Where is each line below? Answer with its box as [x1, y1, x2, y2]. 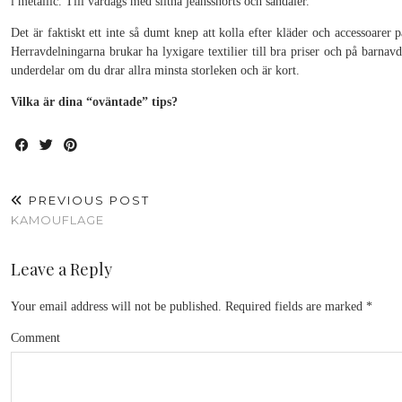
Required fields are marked [222, 300, 366, 313]
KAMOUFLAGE [11, 213, 104, 227]
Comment [11, 331, 60, 345]
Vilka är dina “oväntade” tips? [11, 95, 178, 109]
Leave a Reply [11, 258, 112, 280]
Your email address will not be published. [11, 300, 222, 313]
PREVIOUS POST [24, 193, 150, 207]
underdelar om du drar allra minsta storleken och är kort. [11, 64, 300, 77]
